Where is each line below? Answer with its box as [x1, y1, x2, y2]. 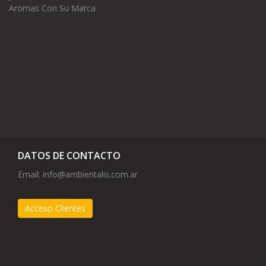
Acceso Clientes [25, 202, 85, 214]
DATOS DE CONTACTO [18, 149, 121, 163]
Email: [18, 169, 43, 180]
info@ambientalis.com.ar [43, 169, 138, 180]
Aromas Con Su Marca [9, 2, 96, 14]
